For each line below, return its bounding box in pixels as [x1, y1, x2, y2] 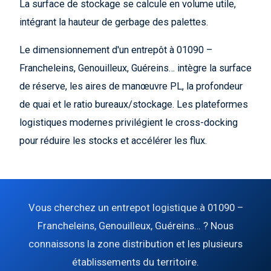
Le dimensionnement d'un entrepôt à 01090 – [19, 44, 212, 56]
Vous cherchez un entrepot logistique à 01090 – [28, 201, 243, 214]
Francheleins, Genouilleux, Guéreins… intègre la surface [19, 62, 252, 74]
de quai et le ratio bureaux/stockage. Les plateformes [19, 99, 248, 110]
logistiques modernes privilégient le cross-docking [19, 117, 238, 128]
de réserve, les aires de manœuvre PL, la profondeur [19, 80, 243, 92]
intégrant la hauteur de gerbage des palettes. [19, 16, 208, 28]
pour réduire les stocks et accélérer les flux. [19, 135, 207, 146]
